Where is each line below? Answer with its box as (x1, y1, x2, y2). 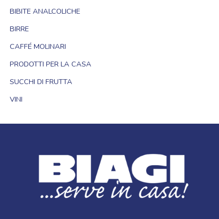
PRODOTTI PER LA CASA (10, 59, 91, 69)
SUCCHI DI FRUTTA (10, 76, 72, 87)
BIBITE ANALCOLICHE (10, 6, 80, 17)
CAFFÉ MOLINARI (10, 41, 66, 51)
